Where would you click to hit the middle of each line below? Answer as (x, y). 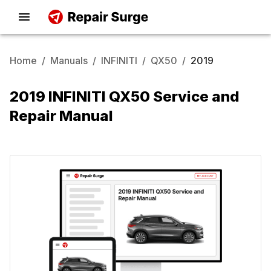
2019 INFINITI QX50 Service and (125, 96)
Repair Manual (61, 116)
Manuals (69, 60)
